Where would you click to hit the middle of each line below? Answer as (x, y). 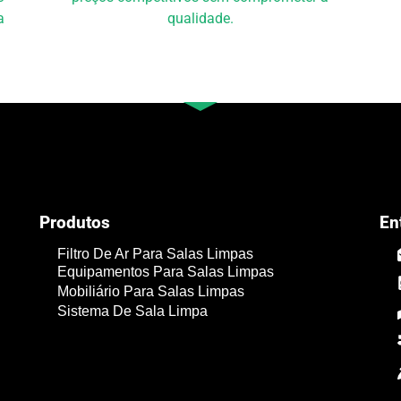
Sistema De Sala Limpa (132, 311)
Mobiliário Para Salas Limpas (151, 292)
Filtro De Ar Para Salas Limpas (155, 254)
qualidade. (200, 18)
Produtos (75, 223)
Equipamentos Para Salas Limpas (166, 272)
